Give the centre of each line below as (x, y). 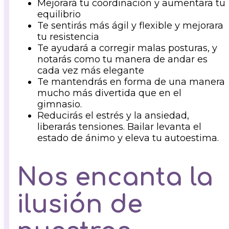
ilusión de (80, 204)
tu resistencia (68, 37)
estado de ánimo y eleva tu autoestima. (128, 138)
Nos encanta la (115, 177)
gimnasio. (60, 104)
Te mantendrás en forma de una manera (131, 82)
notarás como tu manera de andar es (122, 59)
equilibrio (59, 14)
